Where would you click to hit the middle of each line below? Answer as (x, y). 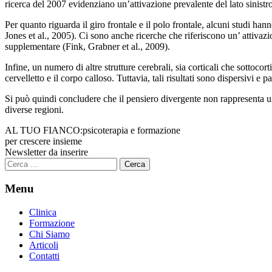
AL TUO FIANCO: (44, 131)
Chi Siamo (49, 234)
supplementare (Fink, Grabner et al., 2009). (87, 47)
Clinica (43, 212)
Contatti (44, 256)
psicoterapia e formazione (131, 131)
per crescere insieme (43, 141)
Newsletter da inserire (46, 152)
